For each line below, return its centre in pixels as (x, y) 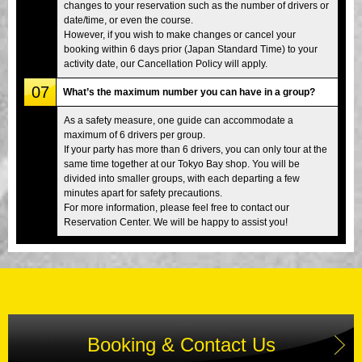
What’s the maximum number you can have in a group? (189, 92)
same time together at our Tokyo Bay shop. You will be (182, 164)
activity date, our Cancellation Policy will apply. (166, 63)
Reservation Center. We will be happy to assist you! (176, 222)
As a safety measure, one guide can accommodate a (179, 120)
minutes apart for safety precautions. (143, 193)
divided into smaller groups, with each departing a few (182, 178)
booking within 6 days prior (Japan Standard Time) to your (191, 49)
